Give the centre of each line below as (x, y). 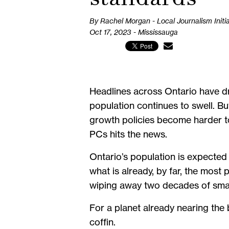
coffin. (105, 222)
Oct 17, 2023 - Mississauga (134, 32)
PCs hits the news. (128, 134)
